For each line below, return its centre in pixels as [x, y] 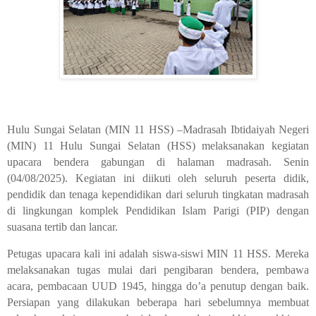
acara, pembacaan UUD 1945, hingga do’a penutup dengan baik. [158, 286]
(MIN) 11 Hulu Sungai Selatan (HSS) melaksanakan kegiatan [158, 145]
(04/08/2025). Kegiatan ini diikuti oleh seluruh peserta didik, [158, 178]
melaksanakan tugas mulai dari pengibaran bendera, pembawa [158, 270]
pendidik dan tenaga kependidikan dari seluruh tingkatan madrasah [158, 194]
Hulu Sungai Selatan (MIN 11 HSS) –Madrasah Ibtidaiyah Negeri [158, 129]
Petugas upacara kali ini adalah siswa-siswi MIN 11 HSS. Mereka [158, 254]
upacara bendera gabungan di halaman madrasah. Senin [158, 162]
